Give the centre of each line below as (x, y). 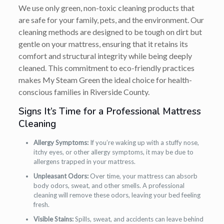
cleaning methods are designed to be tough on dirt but (110, 31)
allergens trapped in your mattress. (84, 161)
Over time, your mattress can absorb (143, 176)
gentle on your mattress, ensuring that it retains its (103, 43)
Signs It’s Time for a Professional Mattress (109, 111)
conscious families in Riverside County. (84, 91)
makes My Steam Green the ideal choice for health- (105, 79)
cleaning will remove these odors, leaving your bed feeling (117, 195)
